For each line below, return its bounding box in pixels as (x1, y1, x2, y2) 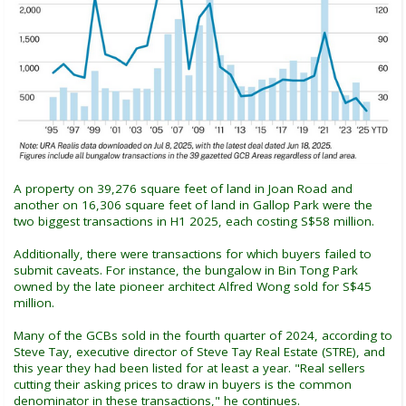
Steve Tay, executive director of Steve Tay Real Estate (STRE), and (14, 343, 385, 361)
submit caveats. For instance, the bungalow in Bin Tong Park (14, 262, 358, 279)
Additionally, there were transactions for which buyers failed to (14, 246, 372, 263)
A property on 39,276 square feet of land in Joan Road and (14, 180, 353, 198)
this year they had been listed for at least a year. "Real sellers (14, 360, 365, 377)
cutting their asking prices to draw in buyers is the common (14, 376, 352, 393)
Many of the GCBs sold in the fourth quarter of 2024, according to (14, 327, 392, 344)
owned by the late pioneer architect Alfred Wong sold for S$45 (14, 278, 372, 295)
